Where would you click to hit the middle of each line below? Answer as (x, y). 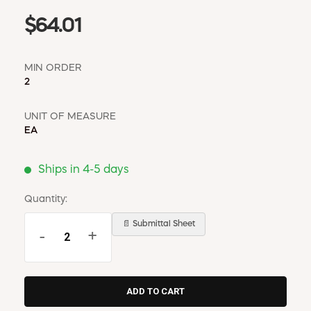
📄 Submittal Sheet (159, 224)
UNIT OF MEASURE (70, 116)
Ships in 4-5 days (84, 170)
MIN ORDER (53, 68)
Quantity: (46, 199)
